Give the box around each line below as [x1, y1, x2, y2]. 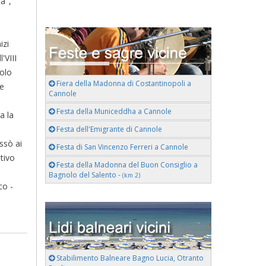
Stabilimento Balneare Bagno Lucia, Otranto [55, 253, 204, 263]
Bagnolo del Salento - [49, 170, 122, 180]
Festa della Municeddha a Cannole [55, 106, 172, 116]
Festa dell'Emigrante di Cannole [55, 124, 162, 134]
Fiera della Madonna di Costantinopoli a [55, 78, 191, 88]
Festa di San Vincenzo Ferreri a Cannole [55, 142, 188, 152]
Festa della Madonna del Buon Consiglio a [55, 160, 198, 170]
